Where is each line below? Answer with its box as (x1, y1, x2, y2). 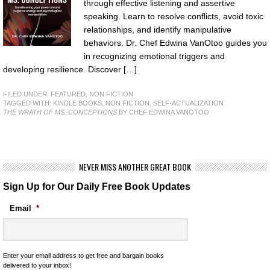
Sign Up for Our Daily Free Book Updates (3, 180, 190, 192)
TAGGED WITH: (3, 99, 53, 107)
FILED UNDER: (3, 90, 51, 98)
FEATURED (51, 90, 86, 98)
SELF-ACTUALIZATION (153, 99, 224, 107)
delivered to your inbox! (3, 261, 71, 269)
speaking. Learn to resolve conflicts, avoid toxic (84, 11, 263, 21)
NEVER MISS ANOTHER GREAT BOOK (79, 160, 191, 173)
